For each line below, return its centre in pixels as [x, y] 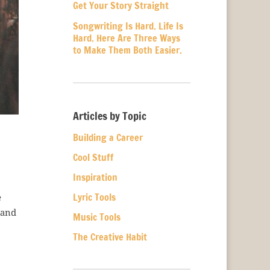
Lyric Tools [94, 197]
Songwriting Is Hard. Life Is [128, 26]
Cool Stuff [93, 157]
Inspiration [95, 177]
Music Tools [96, 217]
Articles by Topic [109, 116]
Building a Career [108, 137]
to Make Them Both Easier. [127, 50]
